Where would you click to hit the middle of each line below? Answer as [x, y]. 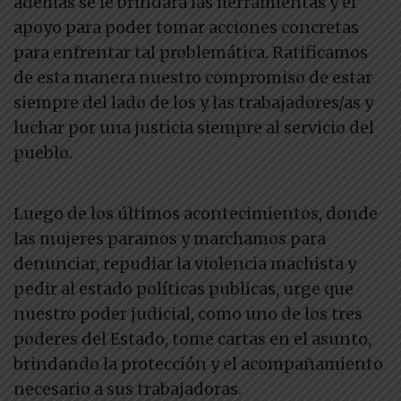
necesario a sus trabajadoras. [128, 389]
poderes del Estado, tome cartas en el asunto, [192, 339]
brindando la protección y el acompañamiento [198, 364]
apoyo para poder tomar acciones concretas [186, 27]
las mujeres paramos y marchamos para [170, 239]
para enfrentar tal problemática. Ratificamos [191, 52]
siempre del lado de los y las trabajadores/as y [193, 102]
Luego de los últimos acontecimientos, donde [196, 213]
